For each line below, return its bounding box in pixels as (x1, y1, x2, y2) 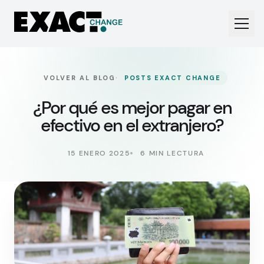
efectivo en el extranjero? (41, 114, 223, 137)
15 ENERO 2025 (67, 148, 130, 158)
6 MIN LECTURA (140, 148, 205, 158)
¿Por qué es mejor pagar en (32, 96, 232, 119)
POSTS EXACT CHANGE (124, 74, 221, 82)
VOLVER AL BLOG (44, 74, 115, 82)
